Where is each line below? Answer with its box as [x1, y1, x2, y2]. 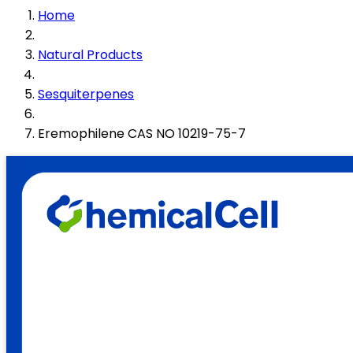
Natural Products [38, 46, 143, 64]
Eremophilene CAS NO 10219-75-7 [38, 124, 246, 143]
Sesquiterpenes [38, 85, 134, 103]
